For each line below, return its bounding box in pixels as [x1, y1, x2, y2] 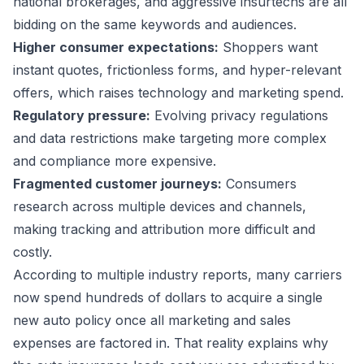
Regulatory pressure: [13, 107, 150, 123]
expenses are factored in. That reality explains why [13, 335, 328, 351]
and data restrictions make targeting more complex [13, 130, 327, 146]
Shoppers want [219, 39, 318, 55]
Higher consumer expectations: [13, 39, 219, 55]
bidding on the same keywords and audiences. [13, 16, 297, 32]
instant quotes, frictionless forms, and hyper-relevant [13, 62, 341, 78]
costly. [13, 244, 52, 260]
